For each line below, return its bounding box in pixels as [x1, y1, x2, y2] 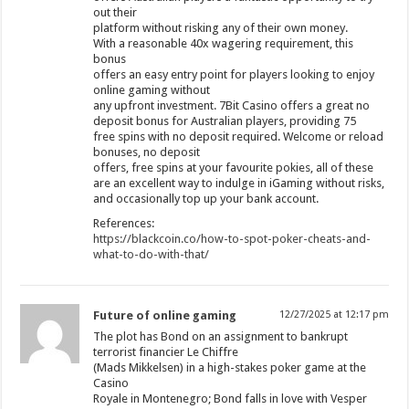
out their [93, 5, 138, 19]
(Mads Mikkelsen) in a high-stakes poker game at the [93, 360, 367, 374]
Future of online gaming [93, 308, 237, 322]
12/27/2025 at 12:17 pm [278, 308, 389, 320]
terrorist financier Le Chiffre [93, 344, 239, 359]
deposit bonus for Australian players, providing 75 [93, 113, 357, 128]
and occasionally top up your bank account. [93, 191, 320, 205]
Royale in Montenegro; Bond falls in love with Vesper [93, 391, 368, 405]
